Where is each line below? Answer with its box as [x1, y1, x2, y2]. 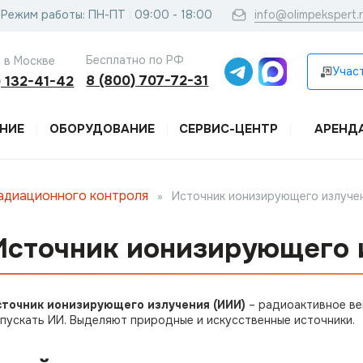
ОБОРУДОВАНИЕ [49, 121, 155, 137]
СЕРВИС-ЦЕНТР [178, 121, 278, 137]
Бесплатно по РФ [86, 52, 185, 67]
